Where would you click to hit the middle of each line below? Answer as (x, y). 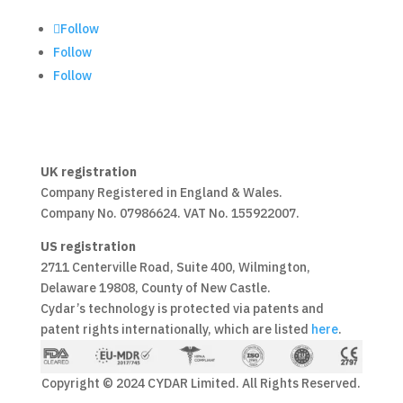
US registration (88, 246)
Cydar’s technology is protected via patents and (182, 308)
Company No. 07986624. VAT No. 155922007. (170, 213)
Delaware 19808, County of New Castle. (155, 287)
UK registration (88, 171)
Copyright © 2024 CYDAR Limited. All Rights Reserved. (201, 384)
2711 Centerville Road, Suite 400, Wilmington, (175, 267)
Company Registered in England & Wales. (161, 192)
